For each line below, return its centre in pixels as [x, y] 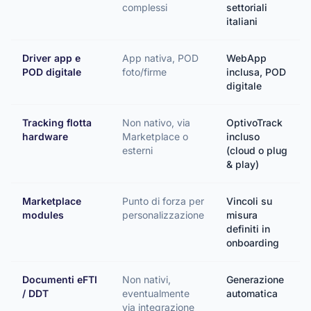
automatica [252, 293]
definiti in [248, 229]
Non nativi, [146, 279]
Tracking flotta [57, 123]
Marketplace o [155, 136]
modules [43, 215]
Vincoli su [249, 201]
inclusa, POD [256, 72]
